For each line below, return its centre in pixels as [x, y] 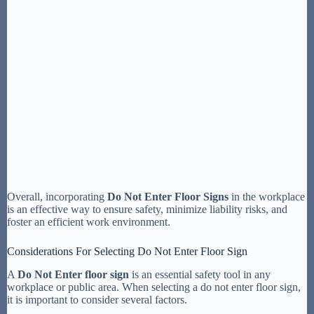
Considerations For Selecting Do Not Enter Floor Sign [127, 251]
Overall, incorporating [57, 196]
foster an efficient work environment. [89, 221]
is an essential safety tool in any [200, 274]
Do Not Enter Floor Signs [168, 196]
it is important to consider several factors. [97, 299]
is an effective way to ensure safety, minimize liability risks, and [147, 209]
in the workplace [267, 196]
